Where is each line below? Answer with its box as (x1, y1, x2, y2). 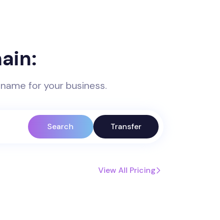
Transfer (110, 121, 141, 132)
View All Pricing (98, 165, 156, 175)
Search (47, 121, 74, 132)
